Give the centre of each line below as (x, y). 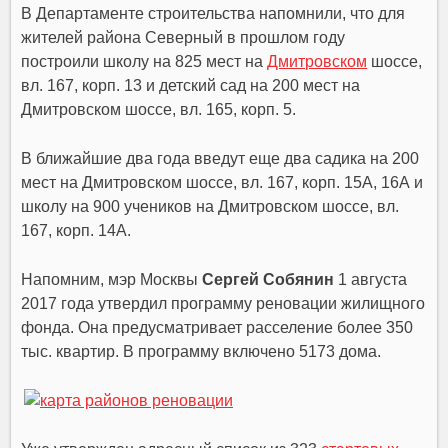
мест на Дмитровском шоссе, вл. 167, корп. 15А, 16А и (222, 182)
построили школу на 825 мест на (144, 61)
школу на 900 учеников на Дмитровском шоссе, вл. (210, 206)
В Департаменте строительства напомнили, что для (213, 13)
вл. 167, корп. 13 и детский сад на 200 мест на (191, 85)
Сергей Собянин (268, 279)
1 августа (371, 279)
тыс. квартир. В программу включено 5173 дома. (201, 351)
